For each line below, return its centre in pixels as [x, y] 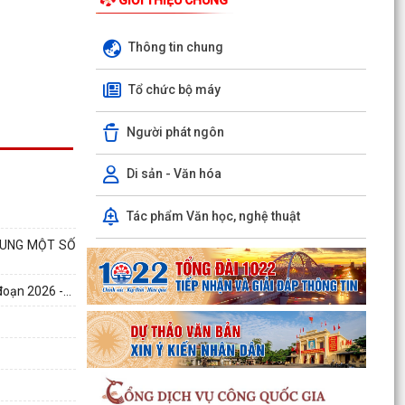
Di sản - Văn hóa [174, 174]
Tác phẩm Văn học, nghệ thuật [213, 216]
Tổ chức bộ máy [174, 89]
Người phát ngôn [175, 132]
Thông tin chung [175, 47]
